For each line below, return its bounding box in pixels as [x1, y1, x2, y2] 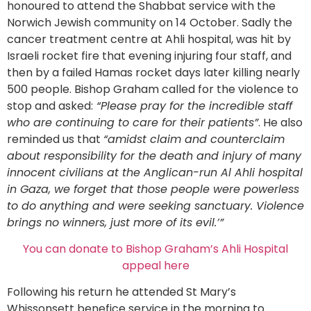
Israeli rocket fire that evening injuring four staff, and [7, 47, 292, 64]
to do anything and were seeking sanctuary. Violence [7, 197, 304, 214]
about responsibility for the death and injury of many [7, 147, 301, 164]
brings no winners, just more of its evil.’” [7, 214, 224, 230]
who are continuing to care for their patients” [7, 114, 258, 131]
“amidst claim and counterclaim [103, 131, 285, 147]
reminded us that [7, 131, 103, 147]
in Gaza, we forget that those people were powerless [7, 180, 299, 197]
